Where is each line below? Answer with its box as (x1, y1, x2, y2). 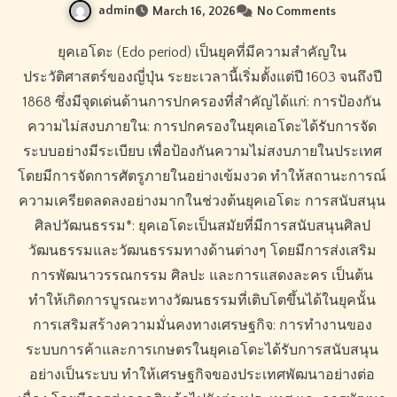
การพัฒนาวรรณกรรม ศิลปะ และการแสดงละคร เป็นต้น (31, 268, 373, 284)
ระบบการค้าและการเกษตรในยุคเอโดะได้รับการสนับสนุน (26, 342, 378, 359)
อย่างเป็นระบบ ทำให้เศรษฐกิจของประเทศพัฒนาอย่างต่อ (29, 367, 375, 384)
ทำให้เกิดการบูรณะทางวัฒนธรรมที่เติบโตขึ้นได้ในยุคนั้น (28, 292, 376, 309)
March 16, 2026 (152, 4, 236, 19)
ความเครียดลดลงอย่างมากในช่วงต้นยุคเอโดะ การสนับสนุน (19, 193, 385, 210)
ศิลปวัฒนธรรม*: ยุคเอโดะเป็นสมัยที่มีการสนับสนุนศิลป (34, 218, 370, 235)
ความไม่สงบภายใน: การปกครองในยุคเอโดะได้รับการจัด (27, 119, 377, 136)
